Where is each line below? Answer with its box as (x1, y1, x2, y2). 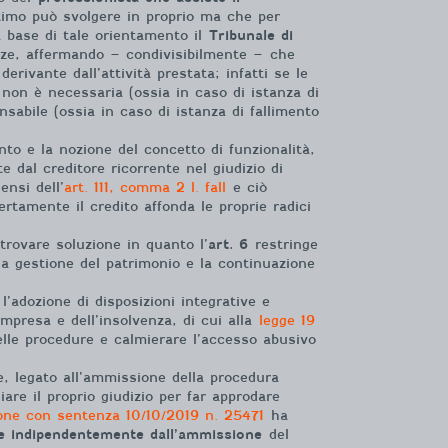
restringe (248, 237, 318, 252)
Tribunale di (209, 28, 293, 43)
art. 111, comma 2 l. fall (64, 180, 226, 195)
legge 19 (259, 313, 315, 328)
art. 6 (208, 237, 248, 252)
